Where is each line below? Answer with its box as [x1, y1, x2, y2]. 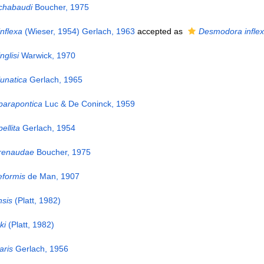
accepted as [134, 27, 185, 36]
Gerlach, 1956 [12, 244, 68, 253]
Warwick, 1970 [18, 51, 75, 60]
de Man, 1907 [25, 171, 80, 181]
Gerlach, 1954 [19, 123, 75, 133]
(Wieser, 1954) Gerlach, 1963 [22, 27, 135, 36]
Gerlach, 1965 [27, 75, 82, 84]
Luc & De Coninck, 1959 [42, 99, 135, 108]
